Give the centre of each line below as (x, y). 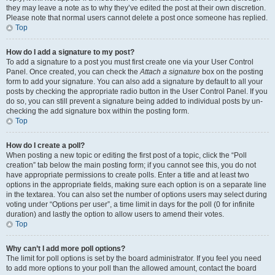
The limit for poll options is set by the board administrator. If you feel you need (134, 258)
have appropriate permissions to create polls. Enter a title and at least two (128, 175)
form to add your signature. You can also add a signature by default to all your (134, 82)
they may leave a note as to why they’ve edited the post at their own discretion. (136, 8)
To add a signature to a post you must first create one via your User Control (130, 62)
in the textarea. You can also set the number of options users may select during (137, 195)
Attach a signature (170, 72)
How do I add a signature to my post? (70, 52)
